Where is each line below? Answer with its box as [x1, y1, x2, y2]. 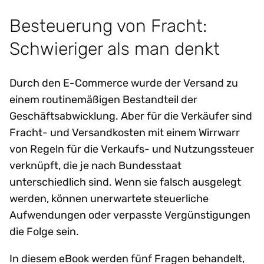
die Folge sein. [9, 225, 79, 238]
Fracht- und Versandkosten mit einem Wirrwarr [9, 126, 240, 139]
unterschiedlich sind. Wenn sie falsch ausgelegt [9, 175, 241, 189]
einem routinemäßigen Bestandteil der [9, 93, 197, 106]
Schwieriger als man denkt [9, 38, 220, 59]
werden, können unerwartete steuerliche [9, 192, 209, 205]
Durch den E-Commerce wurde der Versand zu [9, 76, 238, 90]
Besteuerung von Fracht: [9, 15, 207, 36]
